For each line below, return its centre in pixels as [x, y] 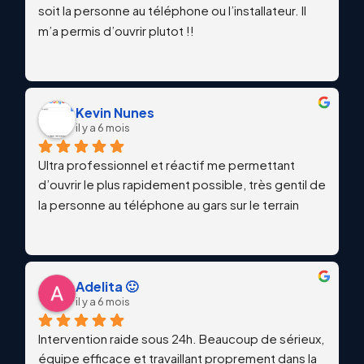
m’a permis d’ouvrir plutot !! [116, 30]
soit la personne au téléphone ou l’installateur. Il [172, 11]
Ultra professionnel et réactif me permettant [167, 164]
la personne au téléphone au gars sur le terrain [169, 204]
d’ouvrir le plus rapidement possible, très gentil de [182, 184]
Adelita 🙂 [107, 287]
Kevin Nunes [115, 113]
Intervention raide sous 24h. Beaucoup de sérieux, [181, 338]
